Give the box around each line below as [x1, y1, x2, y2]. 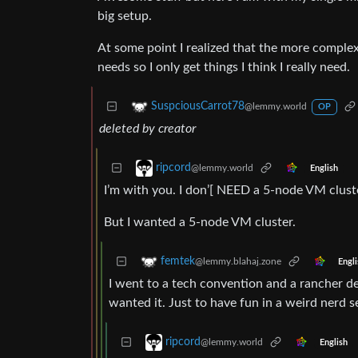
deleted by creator [99, 122, 196, 136]
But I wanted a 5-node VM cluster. [104, 216, 296, 229]
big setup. [97, 10, 152, 23]
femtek [161, 256, 195, 268]
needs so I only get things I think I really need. [97, 61, 350, 74]
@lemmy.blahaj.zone [195, 257, 281, 267]
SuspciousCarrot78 [151, 101, 245, 113]
